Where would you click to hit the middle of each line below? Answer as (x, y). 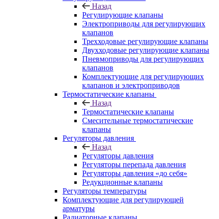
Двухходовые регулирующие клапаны (146, 50)
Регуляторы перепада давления (134, 164)
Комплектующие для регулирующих (143, 76)
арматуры (79, 208)
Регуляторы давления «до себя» (135, 173)
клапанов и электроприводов (131, 85)
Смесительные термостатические (138, 120)
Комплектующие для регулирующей (123, 199)
